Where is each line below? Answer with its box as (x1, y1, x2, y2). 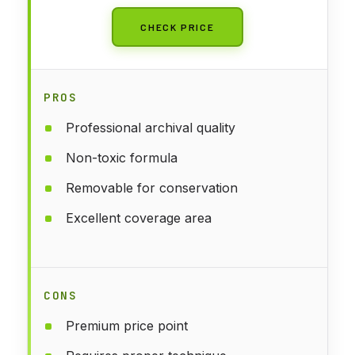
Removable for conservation (66, 179, 238, 196)
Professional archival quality (66, 119, 235, 136)
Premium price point (66, 317, 188, 334)
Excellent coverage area (66, 209, 212, 226)
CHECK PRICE (140, 21, 215, 32)
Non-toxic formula (66, 149, 177, 166)
